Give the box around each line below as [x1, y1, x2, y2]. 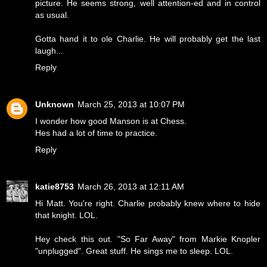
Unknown [35, 100, 74, 110]
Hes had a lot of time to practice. [35, 128, 157, 138]
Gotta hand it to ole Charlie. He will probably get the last [35, 34, 260, 44]
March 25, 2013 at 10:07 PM [77, 100, 185, 110]
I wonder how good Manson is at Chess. [35, 116, 187, 126]
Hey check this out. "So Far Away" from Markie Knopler [35, 234, 260, 244]
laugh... [35, 46, 63, 56]
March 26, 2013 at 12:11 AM [77, 182, 184, 192]
